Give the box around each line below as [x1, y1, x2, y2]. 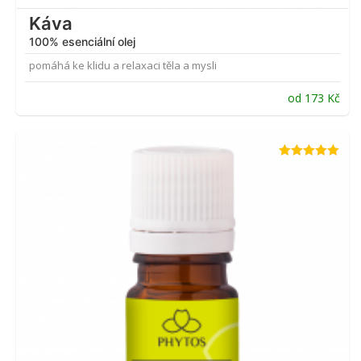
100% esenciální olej [29, 35, 135, 49]
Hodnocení [279, 161, 329, 173]
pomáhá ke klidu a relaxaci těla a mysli [29, 58, 217, 73]
